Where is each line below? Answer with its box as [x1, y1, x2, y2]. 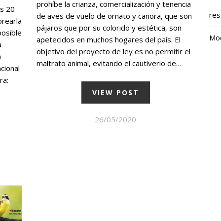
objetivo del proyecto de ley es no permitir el [37, 46, 190, 57]
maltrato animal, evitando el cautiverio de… [37, 58, 182, 69]
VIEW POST [92, 88, 139, 98]
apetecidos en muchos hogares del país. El [37, 35, 181, 45]
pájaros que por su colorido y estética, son [37, 23, 182, 33]
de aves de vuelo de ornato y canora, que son [37, 11, 192, 21]
